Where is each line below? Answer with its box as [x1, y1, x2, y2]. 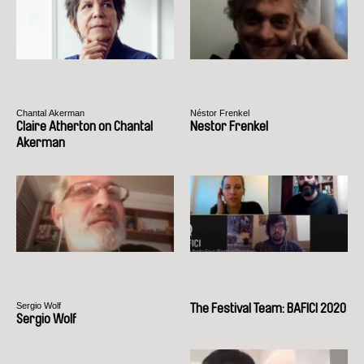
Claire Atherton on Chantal [16, 119, 153, 133]
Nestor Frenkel [190, 119, 268, 133]
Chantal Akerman [16, 107, 84, 118]
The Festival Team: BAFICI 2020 [190, 301, 346, 315]
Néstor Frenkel [190, 107, 249, 118]
